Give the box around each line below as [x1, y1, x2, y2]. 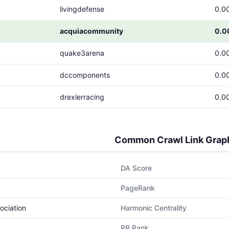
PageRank [121, 184, 155, 192]
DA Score [121, 164, 152, 172]
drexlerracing [60, 93, 104, 101]
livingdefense [60, 5, 104, 13]
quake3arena [60, 49, 104, 57]
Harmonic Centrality [121, 203, 187, 212]
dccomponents [60, 71, 110, 79]
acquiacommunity [60, 27, 123, 35]
